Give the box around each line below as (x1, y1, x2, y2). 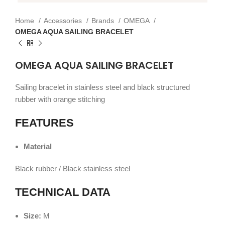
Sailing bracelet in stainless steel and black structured (15, 83, 190, 91)
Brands (91, 17, 116, 25)
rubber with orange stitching (15, 95, 105, 103)
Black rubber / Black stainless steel (15, 164, 130, 173)
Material (24, 142, 52, 151)
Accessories (44, 17, 84, 25)
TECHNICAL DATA (15, 186, 110, 198)
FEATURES (15, 117, 74, 129)
